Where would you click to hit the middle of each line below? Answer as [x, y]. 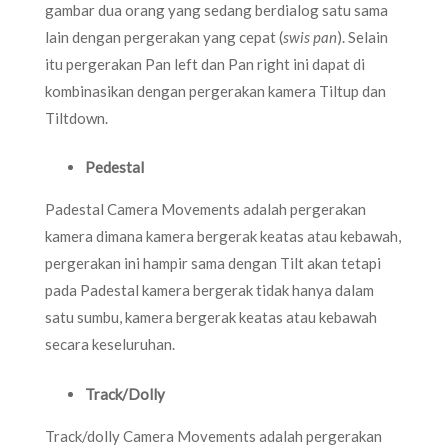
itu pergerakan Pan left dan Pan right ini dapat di [205, 63]
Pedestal [114, 167]
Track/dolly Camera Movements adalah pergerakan [213, 435]
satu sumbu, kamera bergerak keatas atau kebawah [211, 317]
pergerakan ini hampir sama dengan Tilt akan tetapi [213, 263]
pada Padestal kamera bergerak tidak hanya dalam [209, 290]
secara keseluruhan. [110, 344]
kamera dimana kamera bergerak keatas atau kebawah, [223, 236]
